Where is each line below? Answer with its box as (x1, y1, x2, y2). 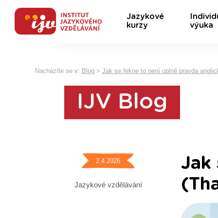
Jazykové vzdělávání (74, 181, 142, 189)
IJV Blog (77, 91, 167, 113)
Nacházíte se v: (35, 67, 82, 74)
